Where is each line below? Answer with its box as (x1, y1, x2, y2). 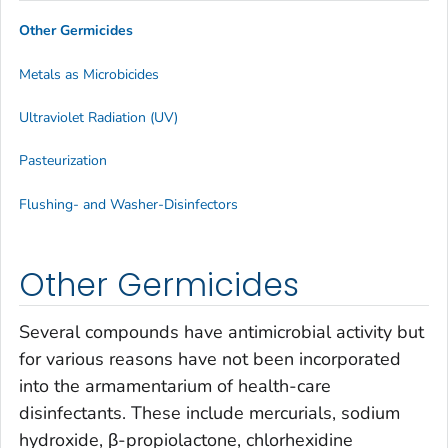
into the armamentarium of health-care (19, 374, 331, 399)
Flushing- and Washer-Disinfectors (19, 194, 238, 214)
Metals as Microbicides (19, 64, 159, 84)
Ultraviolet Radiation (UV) (19, 108, 178, 128)
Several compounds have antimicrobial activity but (19, 320, 424, 345)
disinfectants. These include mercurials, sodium (19, 401, 400, 426)
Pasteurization (19, 151, 107, 171)
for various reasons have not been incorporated (19, 347, 401, 372)
